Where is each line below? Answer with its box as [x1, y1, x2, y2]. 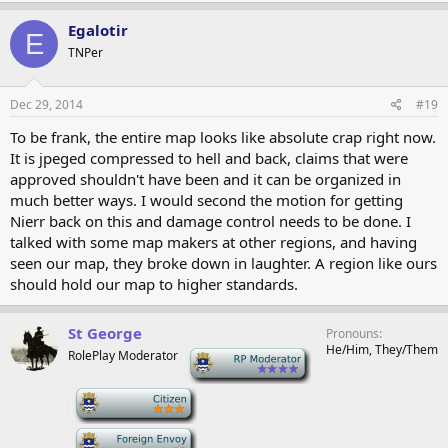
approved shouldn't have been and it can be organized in [10, 168, 401, 189]
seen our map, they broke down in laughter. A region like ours [10, 252, 437, 273]
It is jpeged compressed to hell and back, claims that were [10, 147, 408, 168]
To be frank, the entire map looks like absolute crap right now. [10, 126, 436, 147]
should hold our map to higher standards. [10, 273, 298, 294]
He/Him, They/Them [326, 340, 438, 358]
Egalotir [68, 20, 128, 40]
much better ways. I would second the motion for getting [10, 189, 403, 210]
